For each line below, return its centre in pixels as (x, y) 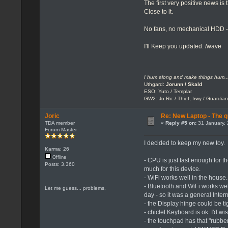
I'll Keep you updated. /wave (183, 46)
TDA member (60, 123)
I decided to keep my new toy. (185, 143)
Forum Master (61, 129)
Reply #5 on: (181, 123)
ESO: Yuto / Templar (168, 91)
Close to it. (159, 11)
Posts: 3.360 (60, 164)
